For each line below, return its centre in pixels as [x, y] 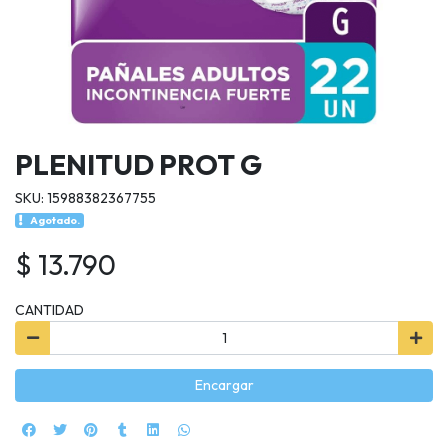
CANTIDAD [49, 310]
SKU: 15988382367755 [85, 198]
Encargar [224, 385]
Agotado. [55, 220]
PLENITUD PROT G [138, 165]
